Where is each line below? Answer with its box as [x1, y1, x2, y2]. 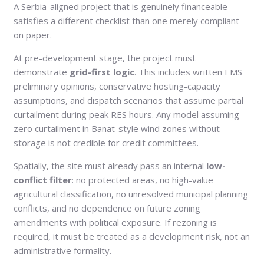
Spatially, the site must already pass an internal [14, 159, 206, 171]
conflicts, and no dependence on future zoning [14, 202, 200, 214]
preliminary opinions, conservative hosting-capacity [14, 80, 220, 92]
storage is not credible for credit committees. [14, 136, 199, 148]
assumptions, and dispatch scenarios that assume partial [14, 94, 243, 106]
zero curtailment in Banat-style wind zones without [14, 122, 220, 134]
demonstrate [14, 65, 70, 78]
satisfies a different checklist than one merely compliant [14, 14, 239, 27]
